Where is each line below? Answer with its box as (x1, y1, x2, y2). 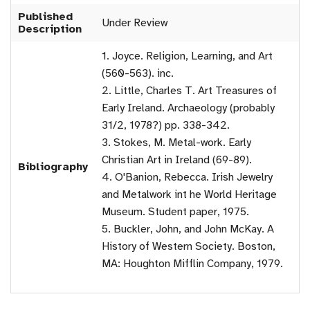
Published (18, 10, 73, 24)
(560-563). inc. (102, 66, 174, 80)
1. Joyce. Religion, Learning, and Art (102, 49, 273, 63)
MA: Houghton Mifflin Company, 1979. (102, 257, 283, 271)
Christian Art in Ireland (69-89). (102, 153, 252, 167)
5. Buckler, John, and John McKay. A (102, 222, 274, 236)
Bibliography (18, 160, 88, 174)
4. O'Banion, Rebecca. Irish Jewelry (102, 170, 273, 184)
